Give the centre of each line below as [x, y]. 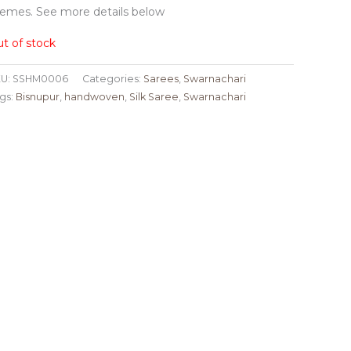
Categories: [112, 79]
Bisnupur [37, 97]
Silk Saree [154, 97]
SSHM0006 [40, 79]
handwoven [94, 97]
